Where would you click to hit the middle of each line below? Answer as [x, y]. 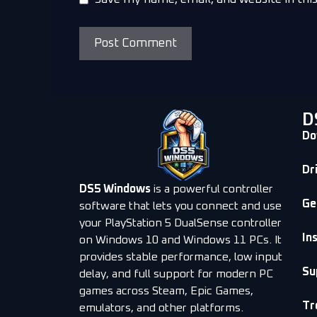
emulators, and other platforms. [161, 307]
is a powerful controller [212, 189]
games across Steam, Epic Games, [166, 290]
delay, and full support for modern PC [176, 273]
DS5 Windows [115, 189]
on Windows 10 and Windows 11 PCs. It [180, 240]
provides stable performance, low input [181, 257]
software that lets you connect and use [180, 206]
